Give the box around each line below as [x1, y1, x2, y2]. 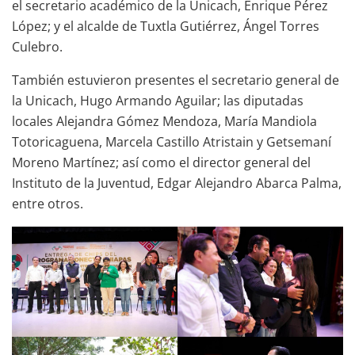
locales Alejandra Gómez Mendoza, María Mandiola [12, 112, 317, 130]
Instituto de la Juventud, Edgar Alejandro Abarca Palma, [12, 174, 342, 192]
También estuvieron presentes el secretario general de [12, 71, 339, 89]
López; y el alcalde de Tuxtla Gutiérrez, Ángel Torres [12, 17, 319, 35]
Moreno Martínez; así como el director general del [12, 153, 311, 171]
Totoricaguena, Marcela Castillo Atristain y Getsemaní [12, 132, 331, 151]
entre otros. [12, 194, 83, 212]
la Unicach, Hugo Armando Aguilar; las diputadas [12, 91, 303, 109]
